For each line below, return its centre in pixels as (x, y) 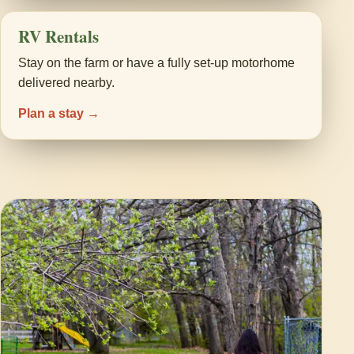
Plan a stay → (59, 113)
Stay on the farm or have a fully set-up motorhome (156, 63)
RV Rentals (58, 36)
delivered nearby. (66, 83)
